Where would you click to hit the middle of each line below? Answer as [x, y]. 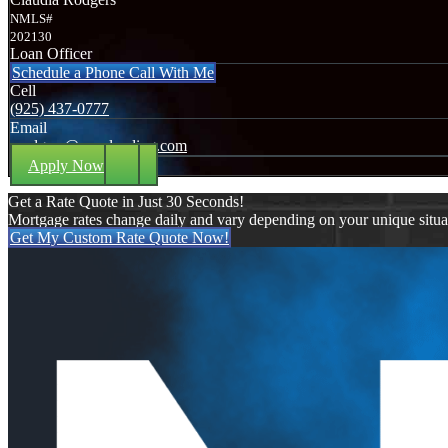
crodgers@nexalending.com [98, 145]
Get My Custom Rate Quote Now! [119, 237]
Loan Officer [51, 53]
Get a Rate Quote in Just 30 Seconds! [126, 201]
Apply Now [66, 165]
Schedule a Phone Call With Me [113, 72]
